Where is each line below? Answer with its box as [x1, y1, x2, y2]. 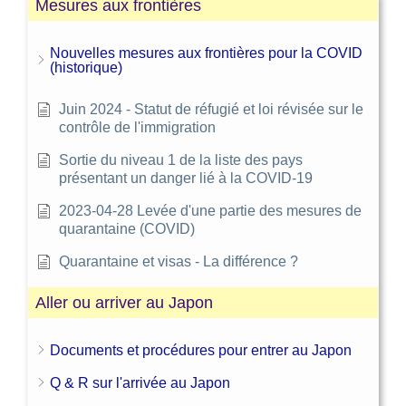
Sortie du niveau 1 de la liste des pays [59, 151, 303, 168]
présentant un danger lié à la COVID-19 [59, 169, 313, 186]
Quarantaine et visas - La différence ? [59, 253, 298, 269]
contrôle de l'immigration [59, 119, 216, 135]
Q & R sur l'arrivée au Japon [50, 374, 230, 391]
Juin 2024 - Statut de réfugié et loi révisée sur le [59, 101, 363, 117]
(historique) [50, 59, 122, 75]
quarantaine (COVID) [59, 220, 195, 237]
